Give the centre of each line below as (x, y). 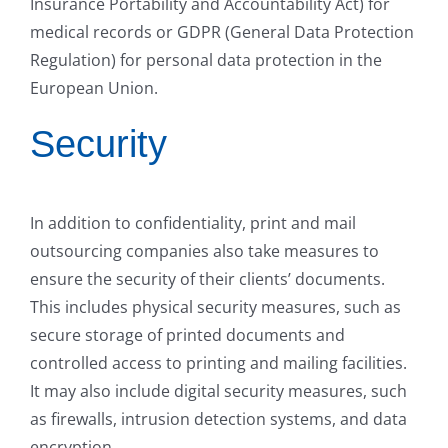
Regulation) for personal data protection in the (206, 60)
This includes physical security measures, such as (215, 306)
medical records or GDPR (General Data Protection (222, 32)
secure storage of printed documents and (187, 334)
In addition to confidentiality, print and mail (193, 222)
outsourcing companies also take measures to (204, 250)
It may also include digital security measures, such (218, 390)
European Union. (94, 88)
